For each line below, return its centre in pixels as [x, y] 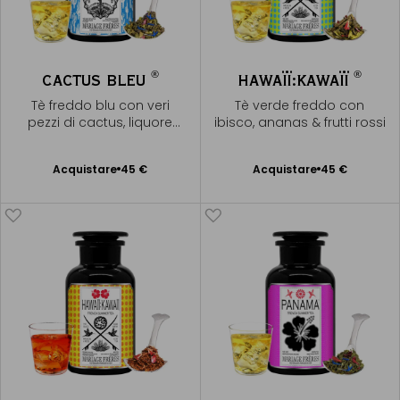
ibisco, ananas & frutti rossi [300, 122]
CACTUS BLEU [96, 80]
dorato [100, 139]
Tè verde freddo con [300, 105]
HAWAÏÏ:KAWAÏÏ [296, 80]
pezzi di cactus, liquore [100, 122]
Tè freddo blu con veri [100, 105]
